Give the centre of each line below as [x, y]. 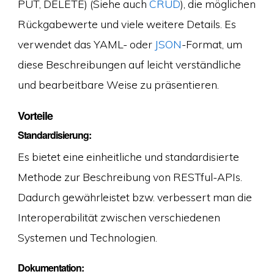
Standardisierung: [54, 135]
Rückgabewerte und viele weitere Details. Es [127, 24]
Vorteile [35, 115]
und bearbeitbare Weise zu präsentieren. [118, 84]
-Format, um [212, 44]
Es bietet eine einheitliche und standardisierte [128, 156]
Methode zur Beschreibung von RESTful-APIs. [130, 176]
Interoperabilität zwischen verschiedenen [119, 217]
